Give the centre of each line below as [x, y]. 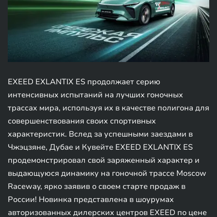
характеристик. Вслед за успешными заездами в [100, 134]
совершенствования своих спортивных [82, 121]
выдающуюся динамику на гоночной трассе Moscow [107, 173]
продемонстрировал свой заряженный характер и [104, 160]
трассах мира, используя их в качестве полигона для [108, 108]
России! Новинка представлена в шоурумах [91, 200]
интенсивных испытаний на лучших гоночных [95, 95]
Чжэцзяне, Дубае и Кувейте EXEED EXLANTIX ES [100, 147]
